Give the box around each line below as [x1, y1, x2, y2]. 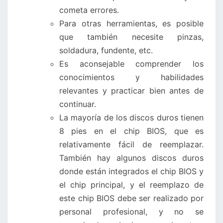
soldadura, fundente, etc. [59, 45, 153, 55]
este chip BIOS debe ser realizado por [59, 193, 204, 203]
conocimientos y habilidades [59, 72, 204, 82]
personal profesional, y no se [59, 206, 204, 217]
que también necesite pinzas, [59, 31, 204, 42]
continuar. [59, 99, 96, 109]
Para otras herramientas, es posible [59, 18, 204, 28]
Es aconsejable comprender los [59, 58, 204, 69]
